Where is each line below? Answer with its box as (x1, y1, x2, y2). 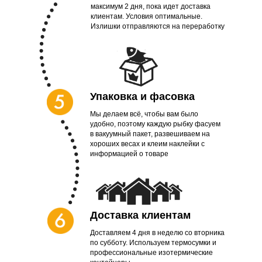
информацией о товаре (90, 150, 168, 158)
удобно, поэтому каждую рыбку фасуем (90, 120, 220, 129)
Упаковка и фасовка (90, 91, 195, 103)
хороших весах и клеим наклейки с (90, 140, 205, 149)
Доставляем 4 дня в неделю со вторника (90, 229, 225, 237)
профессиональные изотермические (90, 249, 213, 257)
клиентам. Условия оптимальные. (91, 12, 202, 21)
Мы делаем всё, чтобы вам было (90, 110, 198, 119)
